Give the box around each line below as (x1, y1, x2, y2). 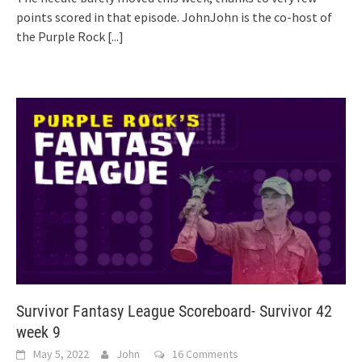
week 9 (16, 322, 61, 343)
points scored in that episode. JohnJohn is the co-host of (16, 8, 332, 25)
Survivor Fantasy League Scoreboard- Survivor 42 (16, 301, 332, 322)
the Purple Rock (16, 27, 107, 44)
